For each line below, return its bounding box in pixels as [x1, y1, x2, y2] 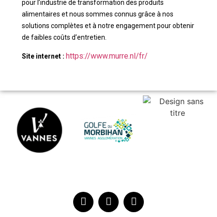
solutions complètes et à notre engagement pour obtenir [22, 22, 194, 30]
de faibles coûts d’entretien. [22, 33, 107, 42]
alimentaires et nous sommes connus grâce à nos [22, 10, 173, 18]
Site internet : [22, 52, 66, 60]
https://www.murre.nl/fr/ [66, 51, 148, 61]
